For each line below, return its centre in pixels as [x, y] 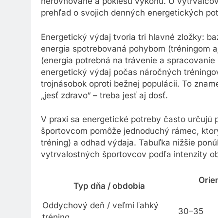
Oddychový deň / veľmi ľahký [100, 207]
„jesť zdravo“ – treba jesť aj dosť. [104, 97]
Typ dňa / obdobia [109, 188]
